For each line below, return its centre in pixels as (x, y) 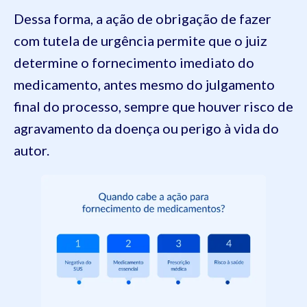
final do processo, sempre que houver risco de (153, 106)
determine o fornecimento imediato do (134, 62)
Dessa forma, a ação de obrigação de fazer (143, 19)
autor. (32, 150)
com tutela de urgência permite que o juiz (140, 40)
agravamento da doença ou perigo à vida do (146, 128)
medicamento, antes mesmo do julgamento (144, 84)
